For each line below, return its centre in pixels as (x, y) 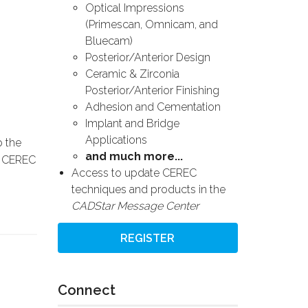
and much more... (134, 156)
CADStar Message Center (135, 206)
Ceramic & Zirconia (132, 74)
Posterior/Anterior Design (147, 57)
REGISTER (148, 238)
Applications (116, 140)
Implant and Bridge (132, 123)
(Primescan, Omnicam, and (151, 24)
